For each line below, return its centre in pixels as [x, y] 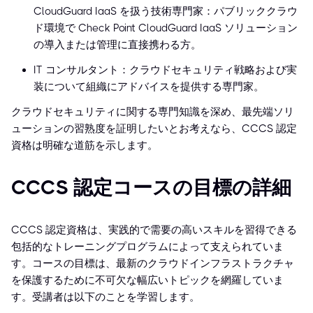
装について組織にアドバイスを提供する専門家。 [149, 87]
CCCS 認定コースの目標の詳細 [151, 188]
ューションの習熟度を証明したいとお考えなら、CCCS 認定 [154, 129]
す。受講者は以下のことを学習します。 [105, 297]
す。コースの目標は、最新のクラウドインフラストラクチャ [153, 264]
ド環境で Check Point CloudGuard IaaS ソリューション [166, 28]
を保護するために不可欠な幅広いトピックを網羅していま [147, 281]
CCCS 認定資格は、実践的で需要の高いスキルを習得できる [154, 230]
